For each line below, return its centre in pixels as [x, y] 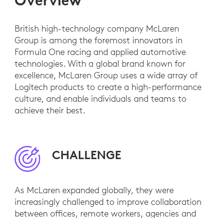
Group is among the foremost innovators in [99, 40]
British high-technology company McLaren [97, 28]
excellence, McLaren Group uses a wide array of [106, 75]
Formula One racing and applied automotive [100, 52]
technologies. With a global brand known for [100, 63]
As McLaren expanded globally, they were [94, 190]
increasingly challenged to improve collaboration [108, 201]
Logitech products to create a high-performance [108, 87]
